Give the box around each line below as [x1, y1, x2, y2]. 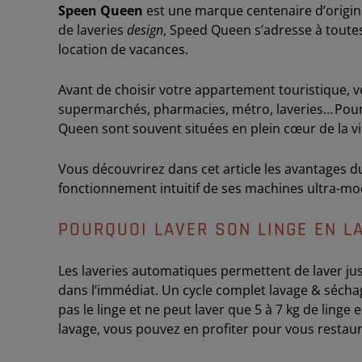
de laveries [58, 21, 127, 39]
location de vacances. [58, 40, 188, 58]
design [127, 21, 163, 39]
